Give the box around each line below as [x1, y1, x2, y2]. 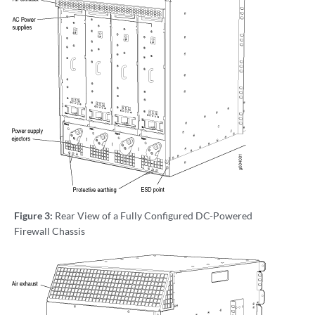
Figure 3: [14, 210, 55, 222]
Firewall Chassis [14, 225, 85, 238]
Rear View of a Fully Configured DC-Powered [55, 210, 252, 222]
